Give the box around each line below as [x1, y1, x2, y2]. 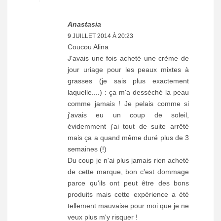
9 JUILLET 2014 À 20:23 [68, 32, 133, 39]
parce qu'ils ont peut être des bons [68, 179, 189, 187]
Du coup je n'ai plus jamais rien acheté [68, 156, 189, 164]
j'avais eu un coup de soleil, [68, 110, 189, 119]
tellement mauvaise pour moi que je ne [68, 201, 189, 210]
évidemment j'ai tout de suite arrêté [68, 122, 189, 130]
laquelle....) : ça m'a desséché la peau [68, 88, 189, 96]
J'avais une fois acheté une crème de [68, 54, 189, 62]
